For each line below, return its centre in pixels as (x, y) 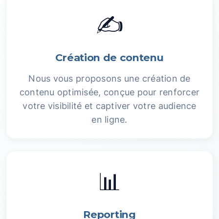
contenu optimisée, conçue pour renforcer (109, 92)
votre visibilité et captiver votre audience (109, 106)
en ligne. (109, 120)
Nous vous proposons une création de (109, 78)
